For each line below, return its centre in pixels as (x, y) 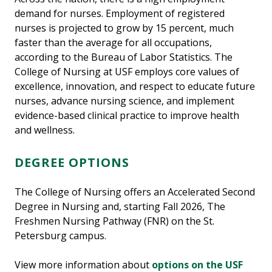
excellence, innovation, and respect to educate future (135, 86)
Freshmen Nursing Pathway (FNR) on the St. (114, 221)
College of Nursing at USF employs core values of (127, 72)
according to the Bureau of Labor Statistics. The (124, 57)
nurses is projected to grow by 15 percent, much (124, 28)
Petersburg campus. (60, 236)
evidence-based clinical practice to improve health (127, 115)
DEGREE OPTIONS (72, 162)
